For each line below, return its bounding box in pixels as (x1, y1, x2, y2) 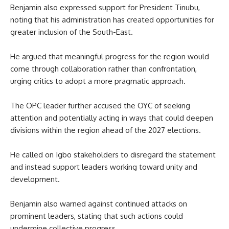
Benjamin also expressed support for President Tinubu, (10, 2, 200, 12)
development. (10, 174, 60, 184)
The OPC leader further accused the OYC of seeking (10, 100, 190, 110)
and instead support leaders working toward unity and (10, 162, 197, 172)
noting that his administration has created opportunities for (10, 14, 214, 25)
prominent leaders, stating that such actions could (10, 211, 183, 221)
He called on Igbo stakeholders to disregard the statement (10, 149, 216, 159)
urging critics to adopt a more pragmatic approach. (10, 76, 186, 86)
